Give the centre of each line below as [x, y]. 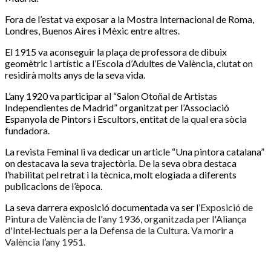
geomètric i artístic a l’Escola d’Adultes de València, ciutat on [129, 63]
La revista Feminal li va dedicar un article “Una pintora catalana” [135, 151]
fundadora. [27, 130]
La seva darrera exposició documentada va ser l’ [103, 207]
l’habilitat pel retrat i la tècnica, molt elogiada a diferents [121, 174]
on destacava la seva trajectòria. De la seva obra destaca [121, 163]
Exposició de [227, 207]
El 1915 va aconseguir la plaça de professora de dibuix [116, 51]
